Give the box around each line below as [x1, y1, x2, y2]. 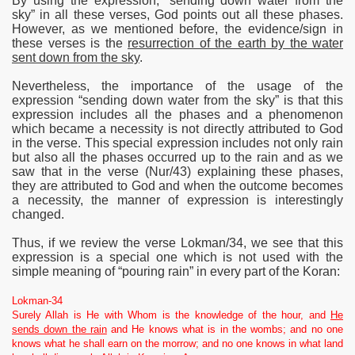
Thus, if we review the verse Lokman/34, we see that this [12, 235, 343, 250]
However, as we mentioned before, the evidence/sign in [12, 21, 343, 36]
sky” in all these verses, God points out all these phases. [12, 7, 343, 21]
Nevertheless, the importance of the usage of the [12, 78, 343, 93]
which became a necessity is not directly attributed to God [12, 121, 343, 136]
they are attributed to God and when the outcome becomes [12, 178, 343, 193]
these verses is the [12, 36, 128, 50]
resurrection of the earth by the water [128, 36, 343, 50]
